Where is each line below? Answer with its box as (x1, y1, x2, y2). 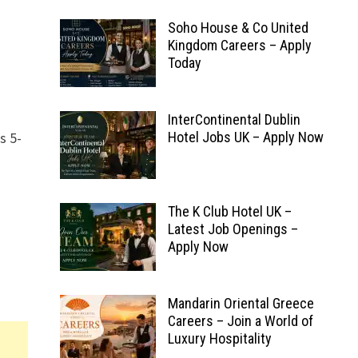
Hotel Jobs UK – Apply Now (167, 129, 324, 145)
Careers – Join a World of (167, 312, 313, 329)
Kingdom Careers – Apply (167, 37, 312, 54)
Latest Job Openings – (167, 221, 298, 237)
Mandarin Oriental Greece (167, 295, 314, 312)
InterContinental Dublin (167, 111, 300, 128)
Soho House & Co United (167, 19, 308, 36)
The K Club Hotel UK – (167, 203, 292, 220)
